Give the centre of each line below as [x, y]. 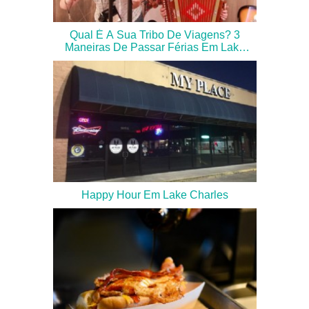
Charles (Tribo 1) [154, 59]
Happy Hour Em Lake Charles [154, 195]
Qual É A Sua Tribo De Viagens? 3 [154, 34]
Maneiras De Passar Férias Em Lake [154, 47]
